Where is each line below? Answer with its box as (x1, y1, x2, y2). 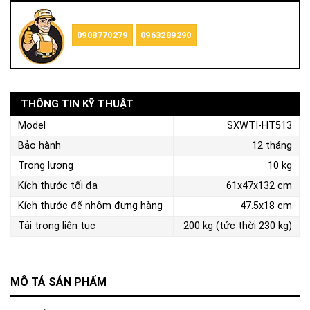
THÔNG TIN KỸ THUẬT (21, 97, 134, 110)
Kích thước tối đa (18, 179, 98, 192)
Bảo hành (18, 139, 61, 152)
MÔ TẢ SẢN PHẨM (10, 275, 107, 289)
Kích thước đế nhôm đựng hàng (18, 199, 163, 212)
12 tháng (252, 139, 292, 152)
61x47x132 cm (226, 179, 292, 192)
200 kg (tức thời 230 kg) (183, 219, 292, 232)
